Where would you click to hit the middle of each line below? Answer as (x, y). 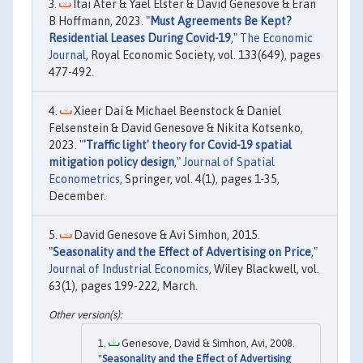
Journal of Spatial (229, 162)
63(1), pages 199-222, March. (123, 286)
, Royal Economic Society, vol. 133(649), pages (203, 56)
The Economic (276, 38)
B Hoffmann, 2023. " (99, 21)
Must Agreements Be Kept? (221, 21)
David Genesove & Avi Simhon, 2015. (166, 235)
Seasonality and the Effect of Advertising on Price (182, 252)
